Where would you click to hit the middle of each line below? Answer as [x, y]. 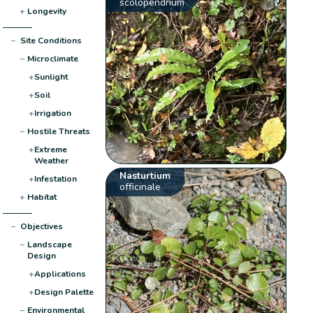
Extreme [50, 149]
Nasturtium [145, 176]
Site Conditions [51, 40]
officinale [140, 187]
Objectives [41, 226]
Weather [51, 160]
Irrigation [52, 113]
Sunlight [51, 77]
